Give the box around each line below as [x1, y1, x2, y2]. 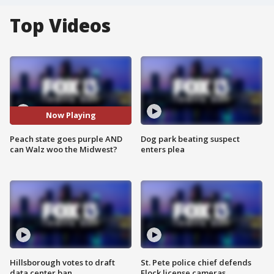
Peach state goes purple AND [10, 133, 122, 144]
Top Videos [10, 13, 111, 38]
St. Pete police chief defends [141, 257, 251, 268]
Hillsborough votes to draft [10, 257, 115, 268]
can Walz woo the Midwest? [10, 143, 117, 155]
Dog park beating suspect [141, 133, 240, 144]
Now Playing [45, 109, 96, 121]
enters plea [141, 143, 185, 155]
